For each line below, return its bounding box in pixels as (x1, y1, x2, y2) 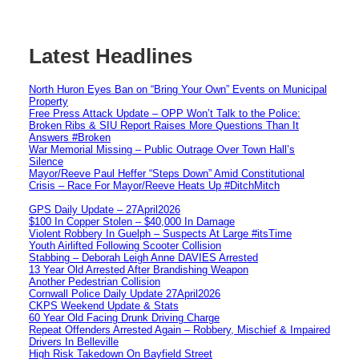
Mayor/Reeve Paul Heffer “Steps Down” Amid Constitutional (29, 167, 305, 179)
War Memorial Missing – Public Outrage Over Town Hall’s (29, 143, 295, 155)
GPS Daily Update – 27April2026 (29, 203, 180, 216)
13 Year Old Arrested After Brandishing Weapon (29, 263, 248, 276)
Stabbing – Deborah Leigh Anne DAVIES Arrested (29, 251, 258, 264)
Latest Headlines (29, 44, 192, 69)
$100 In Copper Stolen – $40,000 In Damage (29, 215, 235, 228)
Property (29, 95, 68, 107)
